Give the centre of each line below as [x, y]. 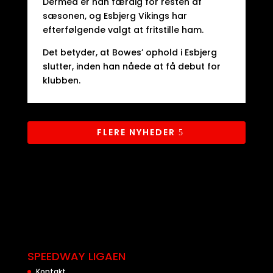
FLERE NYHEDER [136, 132]
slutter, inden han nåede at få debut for [131, 66]
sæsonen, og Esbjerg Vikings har [115, 16]
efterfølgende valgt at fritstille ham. [123, 30]
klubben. [61, 80]
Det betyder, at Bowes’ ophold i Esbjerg [129, 52]
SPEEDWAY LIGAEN [76, 256]
